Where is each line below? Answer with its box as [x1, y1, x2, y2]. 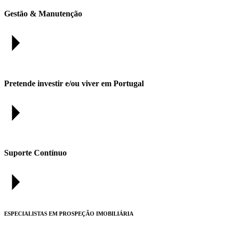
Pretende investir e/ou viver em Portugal [4, 79, 144, 88]
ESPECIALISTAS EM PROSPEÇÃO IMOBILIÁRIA [4, 210, 133, 217]
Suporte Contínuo [4, 148, 67, 158]
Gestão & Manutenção [4, 9, 82, 18]
